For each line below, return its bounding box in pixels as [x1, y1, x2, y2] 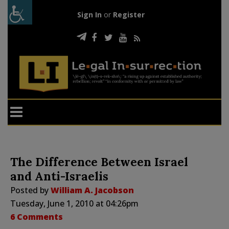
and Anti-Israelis [10, 168, 108, 184]
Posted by [10, 184, 51, 196]
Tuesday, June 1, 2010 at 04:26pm [10, 197, 139, 209]
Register [112, 10, 145, 19]
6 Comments [10, 211, 63, 222]
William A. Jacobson [51, 184, 134, 196]
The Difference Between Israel [10, 154, 188, 169]
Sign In [77, 10, 102, 19]
